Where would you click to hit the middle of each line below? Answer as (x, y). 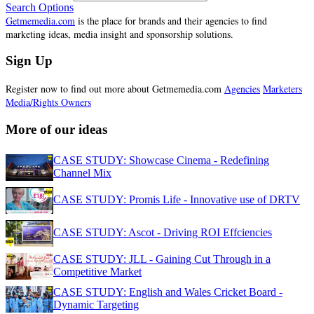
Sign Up (29, 61)
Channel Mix (82, 172)
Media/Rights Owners (48, 102)
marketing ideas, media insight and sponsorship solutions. (120, 34)
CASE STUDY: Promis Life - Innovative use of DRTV (177, 199)
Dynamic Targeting (96, 304)
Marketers (282, 89)
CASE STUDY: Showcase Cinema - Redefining (161, 160)
